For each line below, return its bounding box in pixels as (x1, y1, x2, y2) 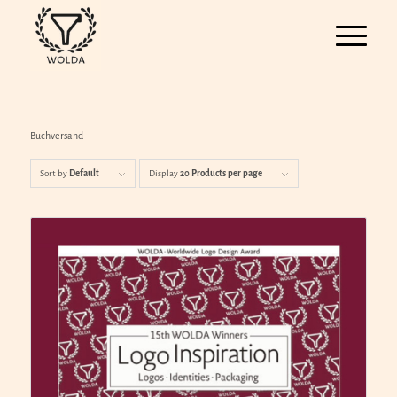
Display (148, 168, 180, 179)
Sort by (39, 168, 69, 179)
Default (68, 168, 99, 179)
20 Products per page (179, 168, 262, 179)
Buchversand (29, 130, 83, 142)
